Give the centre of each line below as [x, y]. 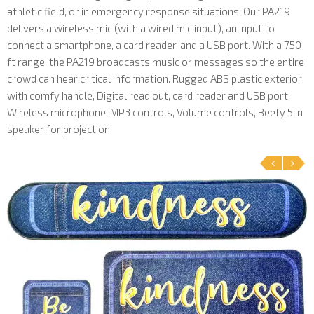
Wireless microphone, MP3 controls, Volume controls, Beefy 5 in [155, 112]
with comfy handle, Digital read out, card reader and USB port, [149, 96]
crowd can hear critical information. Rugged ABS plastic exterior [155, 79]
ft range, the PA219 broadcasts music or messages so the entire [156, 62]
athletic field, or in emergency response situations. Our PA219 [149, 12]
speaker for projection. [60, 129]
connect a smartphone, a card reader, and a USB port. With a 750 [154, 45]
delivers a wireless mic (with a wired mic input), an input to [141, 28]
